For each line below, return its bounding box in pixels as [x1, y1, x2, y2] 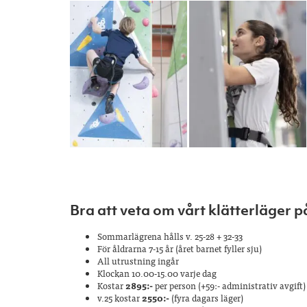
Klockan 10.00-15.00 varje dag [97, 265, 217, 280]
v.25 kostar [97, 290, 140, 305]
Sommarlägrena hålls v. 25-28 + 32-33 [97, 228, 243, 243]
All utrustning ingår [97, 253, 179, 268]
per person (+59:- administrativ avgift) [153, 278, 306, 293]
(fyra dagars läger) [171, 290, 243, 305]
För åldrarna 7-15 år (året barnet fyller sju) [97, 241, 262, 256]
